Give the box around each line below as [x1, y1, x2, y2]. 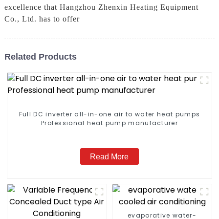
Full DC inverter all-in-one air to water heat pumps [19, 110, 200, 119]
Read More [90, 152, 129, 161]
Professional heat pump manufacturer [41, 119, 178, 128]
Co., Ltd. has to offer [4, 15, 80, 23]
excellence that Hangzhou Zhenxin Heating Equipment [4, 3, 198, 12]
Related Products [4, 51, 77, 62]
